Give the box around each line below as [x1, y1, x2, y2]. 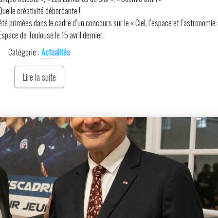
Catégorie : [8, 46, 39, 58]
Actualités [41, 46, 70, 58]
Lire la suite [22, 70, 56, 83]
